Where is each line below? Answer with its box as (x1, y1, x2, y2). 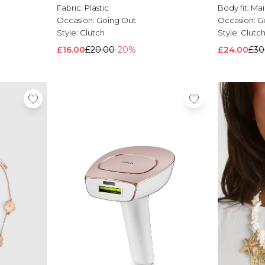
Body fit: (218, 3, 251, 13)
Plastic (85, 3, 109, 13)
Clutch (80, 28, 105, 38)
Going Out (96, 15, 136, 25)
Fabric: (57, 3, 85, 13)
